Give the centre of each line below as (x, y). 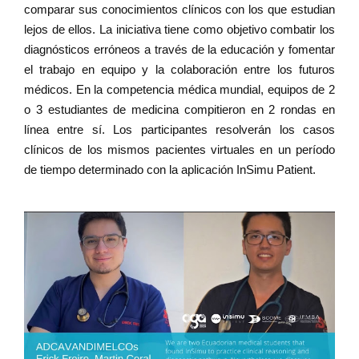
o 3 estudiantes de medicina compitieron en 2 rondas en (179, 109)
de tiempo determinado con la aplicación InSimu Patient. (170, 169)
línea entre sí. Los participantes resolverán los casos (179, 129)
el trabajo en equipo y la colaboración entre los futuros (179, 69)
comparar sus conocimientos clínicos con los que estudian (179, 9)
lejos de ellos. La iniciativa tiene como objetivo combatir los (179, 29)
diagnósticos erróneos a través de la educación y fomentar (179, 49)
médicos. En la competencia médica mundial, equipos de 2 (179, 89)
